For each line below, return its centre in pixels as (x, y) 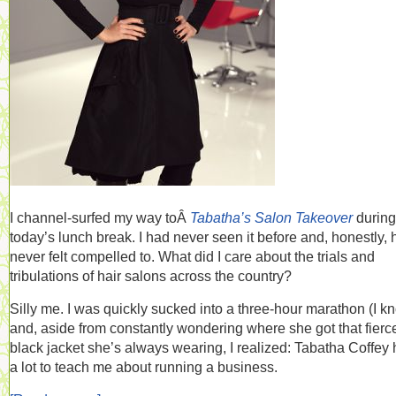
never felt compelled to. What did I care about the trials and (192, 256)
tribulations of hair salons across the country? (151, 276)
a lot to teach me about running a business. (144, 367)
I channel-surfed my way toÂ (100, 217)
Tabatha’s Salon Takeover (271, 217)
